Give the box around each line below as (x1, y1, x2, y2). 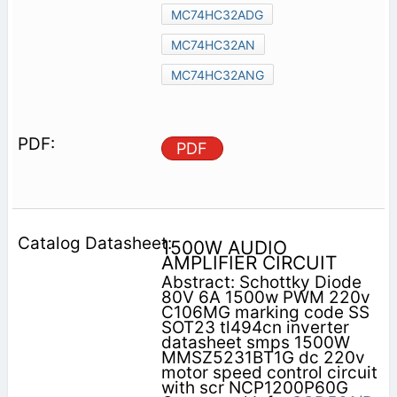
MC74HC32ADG (170, 6, 263, 22)
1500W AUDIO (160, 236, 287, 259)
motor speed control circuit (160, 362, 378, 383)
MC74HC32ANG (170, 66, 264, 82)
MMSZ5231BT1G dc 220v (160, 346, 365, 368)
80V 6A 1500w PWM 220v (160, 286, 370, 307)
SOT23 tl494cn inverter (160, 316, 349, 338)
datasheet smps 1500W (160, 331, 350, 353)
